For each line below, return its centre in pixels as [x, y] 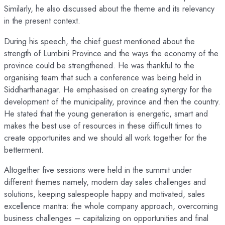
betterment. [24, 149]
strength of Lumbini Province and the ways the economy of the [111, 53]
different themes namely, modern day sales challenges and [105, 182]
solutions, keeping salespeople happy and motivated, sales [104, 194]
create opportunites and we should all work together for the [105, 137]
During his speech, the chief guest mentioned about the [99, 41]
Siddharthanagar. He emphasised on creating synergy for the [108, 89]
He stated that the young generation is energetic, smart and [106, 113]
